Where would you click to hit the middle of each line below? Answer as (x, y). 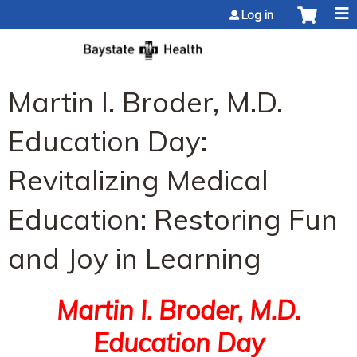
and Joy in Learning (135, 258)
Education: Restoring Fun (173, 219)
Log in (257, 15)
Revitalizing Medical (138, 180)
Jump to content (178, 10)
